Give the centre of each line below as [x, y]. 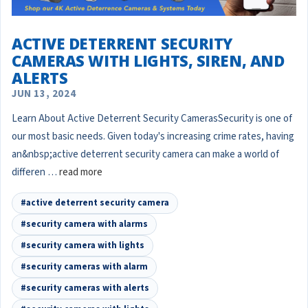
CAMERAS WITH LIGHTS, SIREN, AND [148, 60]
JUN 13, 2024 [44, 93]
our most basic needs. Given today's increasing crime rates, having [153, 136]
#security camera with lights [82, 245]
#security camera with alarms [84, 224]
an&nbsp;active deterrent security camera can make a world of [145, 154]
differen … [35, 172]
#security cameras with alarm [84, 266]
